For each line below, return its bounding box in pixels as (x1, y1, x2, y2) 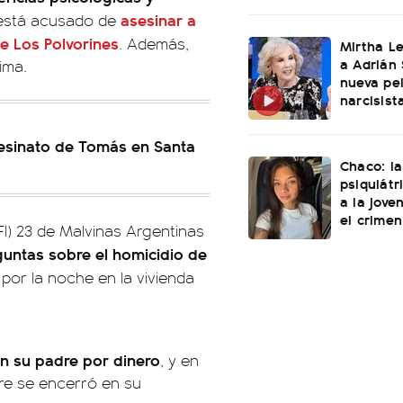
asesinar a (121, 8, 196, 31)
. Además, (119, 32, 189, 54)
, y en (160, 349, 199, 371)
